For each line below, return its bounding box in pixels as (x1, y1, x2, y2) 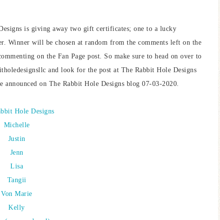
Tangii (7, 176, 27, 184)
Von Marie (1, 190, 32, 197)
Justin (8, 135, 26, 142)
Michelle (3, 121, 30, 129)
